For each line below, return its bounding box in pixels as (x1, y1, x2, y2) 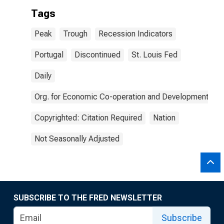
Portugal (34, 50, 63, 59)
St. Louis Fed (131, 50, 177, 59)
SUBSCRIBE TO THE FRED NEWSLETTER (13, 193, 162, 202)
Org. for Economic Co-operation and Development (34, 92, 208, 101)
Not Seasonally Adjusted (34, 134, 119, 143)
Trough (63, 29, 87, 38)
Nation (153, 113, 175, 122)
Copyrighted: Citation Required (34, 113, 142, 122)
